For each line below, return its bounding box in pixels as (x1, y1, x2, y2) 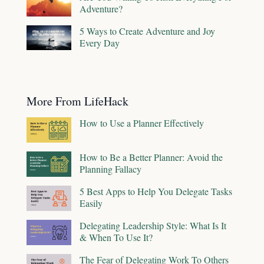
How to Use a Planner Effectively (80, 117, 204, 130)
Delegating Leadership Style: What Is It (80, 219, 226, 232)
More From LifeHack (27, 93, 128, 110)
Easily (80, 197, 103, 210)
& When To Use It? (80, 231, 153, 244)
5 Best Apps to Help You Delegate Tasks (80, 185, 232, 198)
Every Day (80, 36, 120, 49)
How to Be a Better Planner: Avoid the (80, 151, 223, 164)
